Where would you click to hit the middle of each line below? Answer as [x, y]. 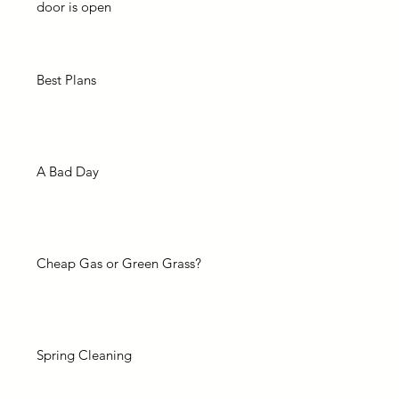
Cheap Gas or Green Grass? [119, 263]
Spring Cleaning [84, 355]
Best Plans [66, 80]
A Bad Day [68, 171]
